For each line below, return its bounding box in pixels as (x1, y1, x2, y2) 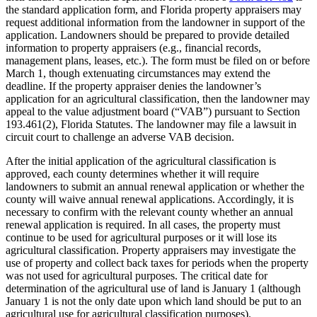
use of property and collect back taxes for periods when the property (6, 256, 309, 269)
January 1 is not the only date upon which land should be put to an (6, 294, 301, 307)
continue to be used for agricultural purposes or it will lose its (6, 231, 277, 243)
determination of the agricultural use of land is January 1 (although (6, 282, 301, 294)
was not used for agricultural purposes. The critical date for (6, 269, 267, 282)
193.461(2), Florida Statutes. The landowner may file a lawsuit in (6, 117, 296, 130)
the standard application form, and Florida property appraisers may (6, 3, 301, 16)
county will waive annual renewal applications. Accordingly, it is (6, 192, 294, 205)
